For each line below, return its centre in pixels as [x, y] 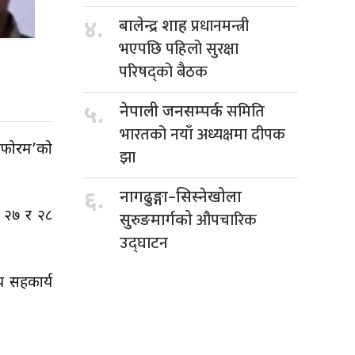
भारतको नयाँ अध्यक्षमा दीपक [202, 134]
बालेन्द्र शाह [155, 27]
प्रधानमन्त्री [220, 26]
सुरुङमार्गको [158, 221]
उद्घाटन [144, 243]
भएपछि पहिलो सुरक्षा [179, 49]
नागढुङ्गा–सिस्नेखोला [181, 198]
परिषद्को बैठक [163, 72]
